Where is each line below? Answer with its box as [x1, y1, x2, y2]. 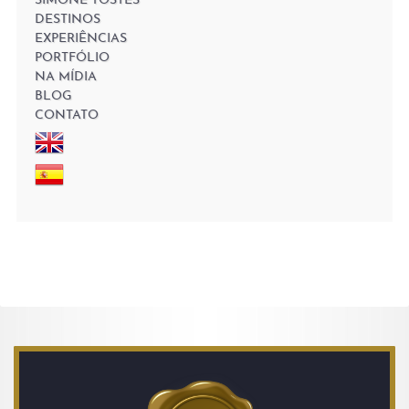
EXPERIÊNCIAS [35, 32, 127, 46]
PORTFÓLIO [35, 51, 110, 65]
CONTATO [35, 109, 99, 122]
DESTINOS [35, 13, 100, 26]
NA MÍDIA [35, 70, 97, 84]
